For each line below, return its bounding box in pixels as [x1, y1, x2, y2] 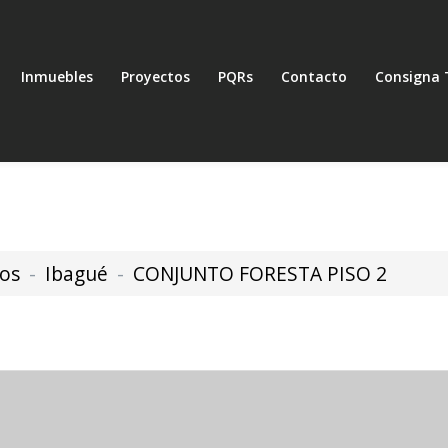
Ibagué [45, 260, 108, 287]
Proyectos [121, 67, 190, 86]
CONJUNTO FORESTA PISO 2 [133, 260, 387, 287]
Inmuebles [21, 67, 93, 86]
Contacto [281, 67, 347, 86]
